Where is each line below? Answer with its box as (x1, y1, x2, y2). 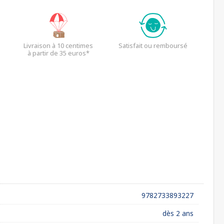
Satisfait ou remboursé (118, 41, 188, 50)
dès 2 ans (162, 208, 193, 218)
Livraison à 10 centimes (23, 41, 93, 50)
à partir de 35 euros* (27, 48, 89, 57)
